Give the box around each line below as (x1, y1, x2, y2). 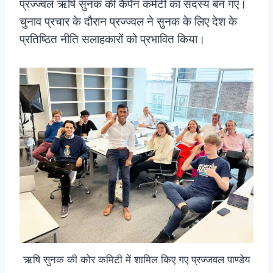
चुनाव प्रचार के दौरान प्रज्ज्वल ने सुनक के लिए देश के (19, 14, 237, 29)
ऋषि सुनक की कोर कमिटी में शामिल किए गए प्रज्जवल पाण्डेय (23, 253, 250, 266)
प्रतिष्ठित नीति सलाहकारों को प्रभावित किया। (19, 32, 205, 46)
